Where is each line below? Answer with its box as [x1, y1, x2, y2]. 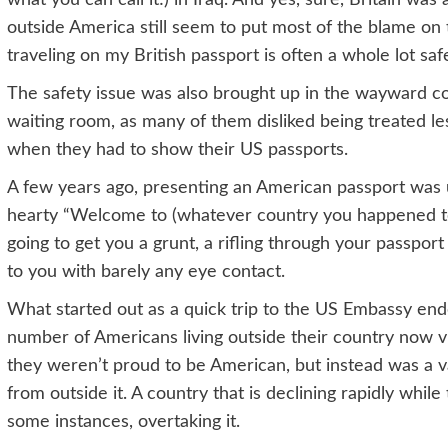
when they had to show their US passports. [6, 140, 348, 159]
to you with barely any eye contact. [6, 262, 285, 281]
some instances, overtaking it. [6, 412, 240, 431]
